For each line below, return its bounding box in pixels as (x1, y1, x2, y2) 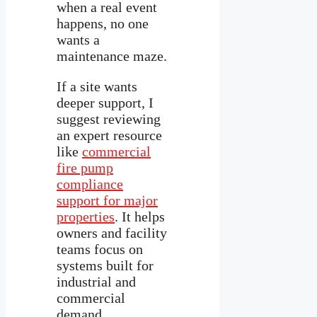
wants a (57, 31, 100, 47)
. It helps (115, 208, 165, 224)
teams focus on (57, 241, 143, 257)
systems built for (57, 257, 154, 273)
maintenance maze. (57, 47, 167, 64)
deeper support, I (57, 94, 154, 110)
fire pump (57, 159, 113, 175)
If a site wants (57, 78, 137, 94)
